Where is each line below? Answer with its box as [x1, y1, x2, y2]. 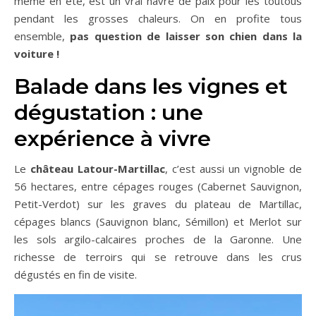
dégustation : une [14, 99, 203, 126]
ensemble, [14, 29, 71, 43]
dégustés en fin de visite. [14, 267, 137, 281]
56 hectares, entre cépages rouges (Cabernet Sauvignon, [14, 179, 302, 193]
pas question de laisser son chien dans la [70, 29, 302, 43]
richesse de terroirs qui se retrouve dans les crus [14, 250, 302, 264]
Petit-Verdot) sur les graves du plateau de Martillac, [14, 197, 302, 211]
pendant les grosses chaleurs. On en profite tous [14, 11, 302, 25]
